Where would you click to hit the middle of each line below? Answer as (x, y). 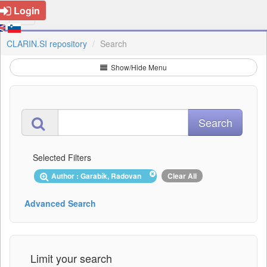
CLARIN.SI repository (47, 44)
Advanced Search (60, 203)
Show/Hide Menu (138, 67)
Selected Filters (62, 157)
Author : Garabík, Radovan (98, 176)
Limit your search (71, 258)
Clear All (182, 176)
